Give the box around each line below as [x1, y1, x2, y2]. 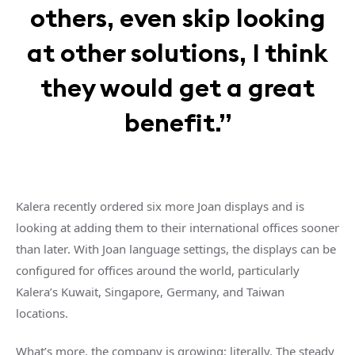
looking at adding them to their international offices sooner [16, 219, 339, 235]
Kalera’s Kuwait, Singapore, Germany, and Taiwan [16, 283, 284, 300]
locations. [16, 304, 68, 321]
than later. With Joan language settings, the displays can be [16, 240, 336, 257]
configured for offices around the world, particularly [16, 261, 300, 278]
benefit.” [124, 105, 231, 139]
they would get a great [40, 71, 315, 104]
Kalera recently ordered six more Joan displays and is [16, 197, 304, 214]
